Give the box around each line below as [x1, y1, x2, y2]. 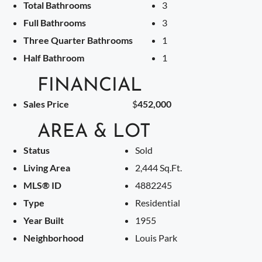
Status [23, 144, 50, 156]
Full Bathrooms [23, 16, 86, 28]
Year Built [23, 214, 64, 226]
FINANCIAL [37, 76, 142, 95]
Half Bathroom [23, 51, 84, 63]
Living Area [23, 161, 70, 173]
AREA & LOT [37, 122, 151, 142]
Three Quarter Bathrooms [23, 34, 133, 46]
